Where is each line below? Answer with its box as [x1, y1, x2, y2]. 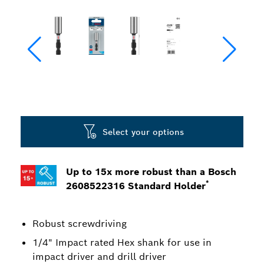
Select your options [102, 126, 184, 137]
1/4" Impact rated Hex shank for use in [32, 236, 212, 249]
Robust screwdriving [32, 217, 127, 230]
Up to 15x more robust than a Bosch [66, 166, 237, 178]
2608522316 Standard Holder [66, 180, 206, 192]
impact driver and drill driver [32, 250, 166, 263]
